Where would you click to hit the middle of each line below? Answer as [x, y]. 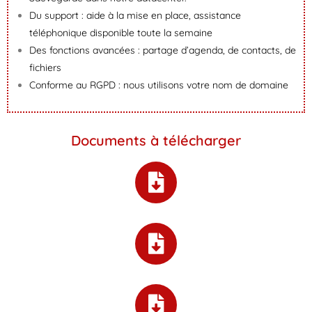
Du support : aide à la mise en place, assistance [135, 15]
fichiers [45, 68]
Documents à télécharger [156, 140]
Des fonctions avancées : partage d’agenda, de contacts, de [163, 50]
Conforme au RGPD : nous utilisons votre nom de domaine [159, 85]
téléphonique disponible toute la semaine [121, 33]
